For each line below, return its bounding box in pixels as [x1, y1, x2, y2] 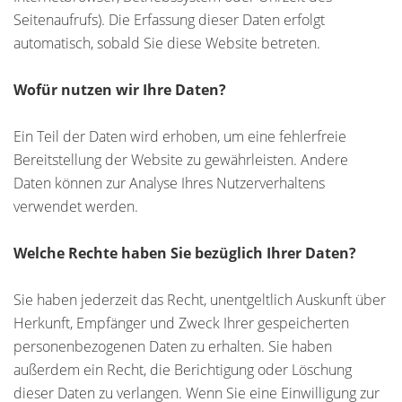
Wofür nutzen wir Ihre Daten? [13, 80, 226, 100]
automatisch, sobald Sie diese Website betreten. [13, 33, 320, 53]
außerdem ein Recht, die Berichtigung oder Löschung [13, 360, 352, 380]
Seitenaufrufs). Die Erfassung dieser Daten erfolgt [13, 10, 325, 30]
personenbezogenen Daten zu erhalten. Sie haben [13, 336, 332, 356]
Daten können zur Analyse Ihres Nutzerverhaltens [13, 173, 325, 193]
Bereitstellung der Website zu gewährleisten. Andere [13, 150, 348, 170]
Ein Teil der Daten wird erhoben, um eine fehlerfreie [13, 127, 346, 146]
